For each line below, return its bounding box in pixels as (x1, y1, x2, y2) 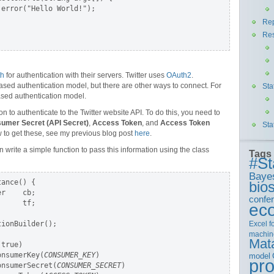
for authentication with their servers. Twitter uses (4, 71, 166, 80)
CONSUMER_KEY (44, 251, 95, 259)
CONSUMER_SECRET (57, 261, 121, 270)
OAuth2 (166, 71, 191, 80)
